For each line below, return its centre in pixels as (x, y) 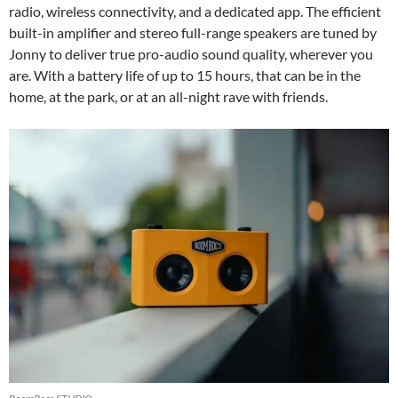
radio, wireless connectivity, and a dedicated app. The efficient (195, 12)
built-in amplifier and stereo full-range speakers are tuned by (193, 33)
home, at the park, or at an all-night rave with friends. (168, 97)
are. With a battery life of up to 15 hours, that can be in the (185, 76)
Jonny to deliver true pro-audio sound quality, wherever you (191, 54)
